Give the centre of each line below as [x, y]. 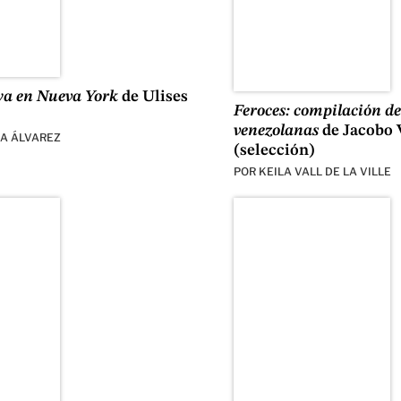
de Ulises [153, 97]
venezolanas [276, 131]
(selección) [274, 151]
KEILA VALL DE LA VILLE [324, 172]
